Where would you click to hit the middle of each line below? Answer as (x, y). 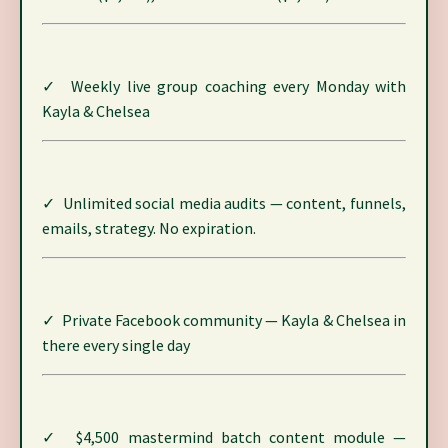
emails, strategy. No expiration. (149, 228)
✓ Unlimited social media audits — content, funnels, (224, 203)
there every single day (116, 345)
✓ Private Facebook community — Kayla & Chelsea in (224, 320)
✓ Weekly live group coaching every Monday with (224, 86)
